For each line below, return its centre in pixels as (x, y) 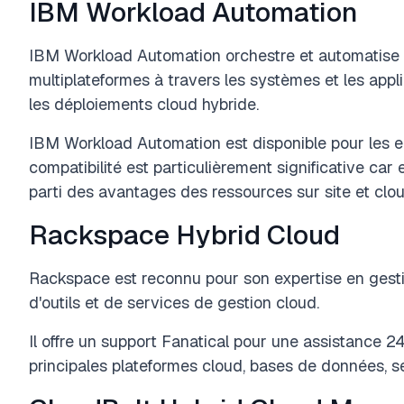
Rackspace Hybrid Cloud (184, 235)
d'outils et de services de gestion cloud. (174, 303)
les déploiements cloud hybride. (144, 104)
